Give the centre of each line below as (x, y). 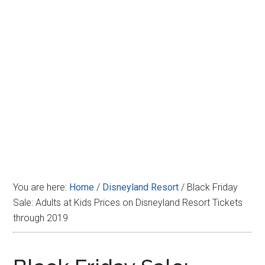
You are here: (41, 187)
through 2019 (41, 218)
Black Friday (211, 187)
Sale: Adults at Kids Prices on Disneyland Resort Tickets (128, 203)
